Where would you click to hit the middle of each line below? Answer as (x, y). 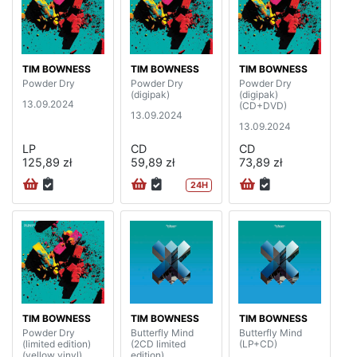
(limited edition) (57, 344)
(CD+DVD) (263, 105)
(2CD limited (158, 344)
